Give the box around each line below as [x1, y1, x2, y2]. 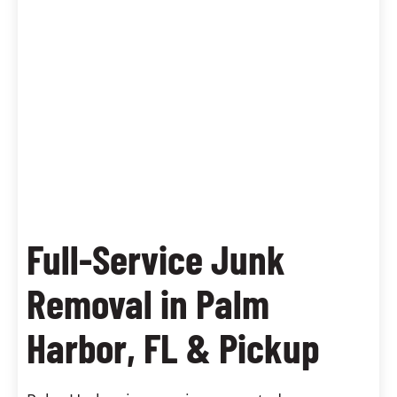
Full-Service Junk [27, 234, 285, 283]
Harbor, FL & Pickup [27, 323, 320, 371]
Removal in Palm [27, 278, 269, 327]
